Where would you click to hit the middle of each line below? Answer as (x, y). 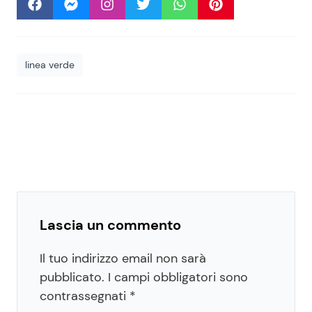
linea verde (50, 65)
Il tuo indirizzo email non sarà (123, 259)
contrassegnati (85, 296)
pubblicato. (72, 278)
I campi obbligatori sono (178, 278)
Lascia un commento (110, 225)
